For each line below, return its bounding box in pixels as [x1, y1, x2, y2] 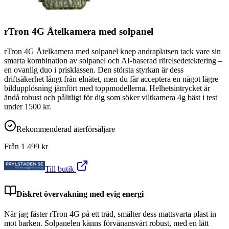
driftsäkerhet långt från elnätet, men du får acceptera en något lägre [4, 74, 218, 83]
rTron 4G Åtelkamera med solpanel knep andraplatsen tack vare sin [4, 47, 221, 56]
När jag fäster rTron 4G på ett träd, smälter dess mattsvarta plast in [4, 210, 216, 219]
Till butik [45, 164, 76, 173]
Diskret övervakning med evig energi [16, 190, 144, 199]
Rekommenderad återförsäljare [16, 124, 115, 133]
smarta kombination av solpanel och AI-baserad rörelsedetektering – [4, 56, 222, 65]
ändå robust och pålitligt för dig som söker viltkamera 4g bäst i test [4, 93, 217, 102]
